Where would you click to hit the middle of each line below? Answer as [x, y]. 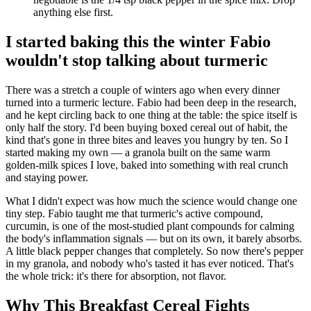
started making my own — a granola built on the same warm [138, 153]
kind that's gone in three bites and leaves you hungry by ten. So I [147, 140]
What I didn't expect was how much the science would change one [151, 201]
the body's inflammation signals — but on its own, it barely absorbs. [154, 239]
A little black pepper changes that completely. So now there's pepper [154, 251]
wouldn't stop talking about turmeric [137, 61]
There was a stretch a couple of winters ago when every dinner [143, 90]
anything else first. [73, 12]
